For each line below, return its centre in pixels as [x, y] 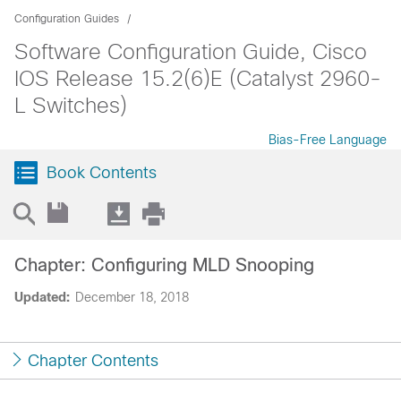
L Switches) [71, 105]
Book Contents [102, 173]
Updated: [42, 297]
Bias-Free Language [328, 140]
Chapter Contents [93, 361]
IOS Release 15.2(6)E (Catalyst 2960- [198, 78]
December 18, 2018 [132, 297]
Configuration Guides [67, 19]
